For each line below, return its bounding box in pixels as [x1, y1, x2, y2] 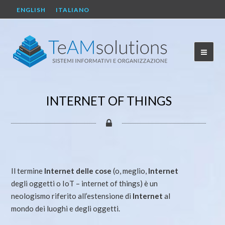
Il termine [11, 166, 45, 175]
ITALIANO [56, 6, 90, 14]
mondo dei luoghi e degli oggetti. [11, 204, 121, 213]
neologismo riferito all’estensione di [11, 191, 133, 200]
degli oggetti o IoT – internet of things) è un [11, 179, 158, 188]
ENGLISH [17, 6, 46, 14]
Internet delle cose [44, 166, 112, 175]
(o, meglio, [111, 166, 149, 175]
